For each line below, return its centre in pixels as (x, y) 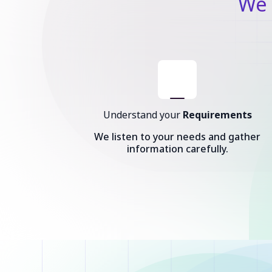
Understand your (143, 115)
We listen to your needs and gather (177, 137)
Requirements (217, 115)
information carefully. (177, 149)
